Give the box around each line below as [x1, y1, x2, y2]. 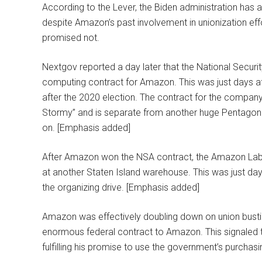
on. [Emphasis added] [42, 122, 130, 133]
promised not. [42, 32, 99, 43]
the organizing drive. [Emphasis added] [42, 182, 199, 193]
